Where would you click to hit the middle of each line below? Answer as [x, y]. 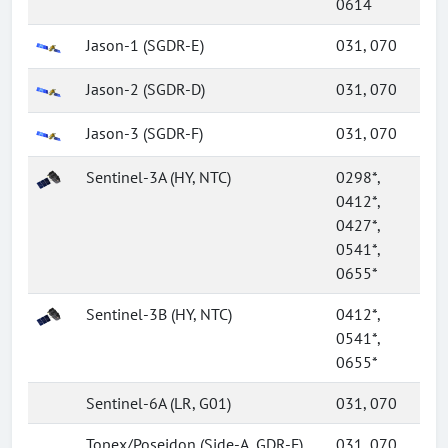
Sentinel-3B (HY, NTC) [159, 314]
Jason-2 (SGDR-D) [145, 89]
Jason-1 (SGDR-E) [145, 45]
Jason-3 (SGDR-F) [144, 133]
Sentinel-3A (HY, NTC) [158, 177]
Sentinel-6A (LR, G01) [158, 403]
